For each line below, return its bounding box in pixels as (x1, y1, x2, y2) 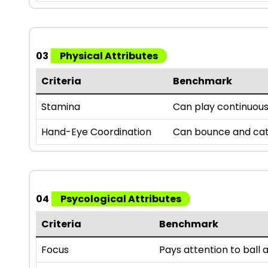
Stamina (41, 100, 80, 114)
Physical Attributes (60, 49, 158, 63)
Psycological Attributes (60, 192, 181, 206)
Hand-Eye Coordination (41, 125, 151, 139)
